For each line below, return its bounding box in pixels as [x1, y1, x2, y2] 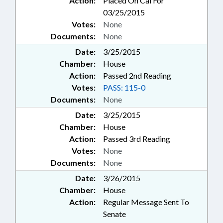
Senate [103, 209, 126, 219]
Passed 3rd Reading [103, 134, 170, 144]
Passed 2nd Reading [103, 71, 171, 81]
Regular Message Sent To [103, 197, 189, 207]
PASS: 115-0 [103, 83, 145, 93]
